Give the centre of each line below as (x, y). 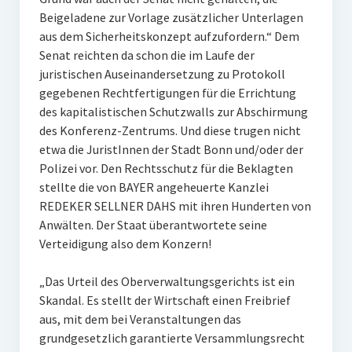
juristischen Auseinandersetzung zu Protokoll (162, 74)
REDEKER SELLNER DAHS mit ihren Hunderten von (175, 206)
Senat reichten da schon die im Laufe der (147, 55)
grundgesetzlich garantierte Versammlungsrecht (172, 338)
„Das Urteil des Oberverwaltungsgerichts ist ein (167, 281)
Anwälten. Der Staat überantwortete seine (153, 225)
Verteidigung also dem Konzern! (125, 244)
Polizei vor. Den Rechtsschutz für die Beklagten (166, 168)
